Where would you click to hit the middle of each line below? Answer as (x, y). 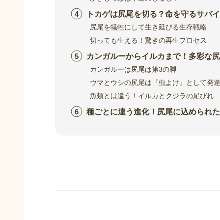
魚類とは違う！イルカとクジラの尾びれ (152, 96)
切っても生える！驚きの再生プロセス (149, 40)
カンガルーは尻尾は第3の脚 (133, 69)
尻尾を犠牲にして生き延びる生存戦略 (149, 27)
